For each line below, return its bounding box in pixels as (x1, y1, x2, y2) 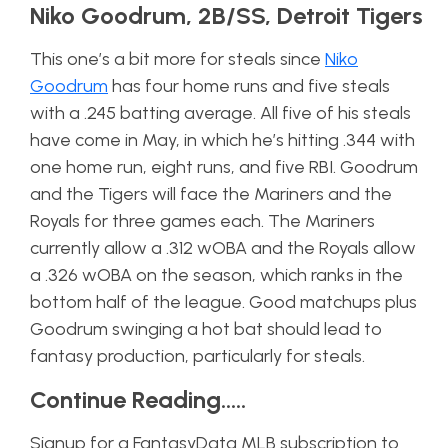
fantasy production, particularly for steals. (30, 344, 369, 367)
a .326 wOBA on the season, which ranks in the (30, 263, 403, 286)
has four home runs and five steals (108, 74, 390, 97)
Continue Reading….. (30, 384, 246, 414)
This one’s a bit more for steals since (30, 47, 325, 70)
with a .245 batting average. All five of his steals (30, 101, 411, 124)
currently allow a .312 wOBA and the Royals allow (30, 236, 416, 259)
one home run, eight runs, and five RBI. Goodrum (30, 155, 418, 178)
